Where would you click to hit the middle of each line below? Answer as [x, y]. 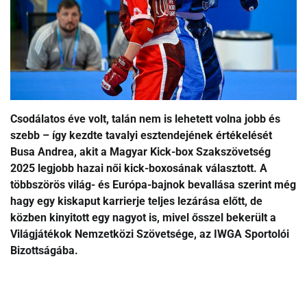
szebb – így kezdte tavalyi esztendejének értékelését [141, 135]
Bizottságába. [44, 250]
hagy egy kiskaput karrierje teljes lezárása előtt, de [136, 201]
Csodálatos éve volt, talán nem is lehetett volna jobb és [145, 119]
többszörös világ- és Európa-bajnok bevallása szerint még [153, 184]
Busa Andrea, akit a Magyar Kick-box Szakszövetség [140, 151]
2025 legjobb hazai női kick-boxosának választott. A [139, 168]
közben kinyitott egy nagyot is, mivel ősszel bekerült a [143, 217]
